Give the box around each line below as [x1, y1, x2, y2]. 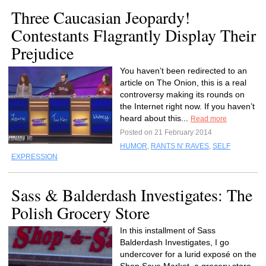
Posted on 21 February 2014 [120, 128, 212, 137]
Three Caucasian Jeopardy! [11, 6, 190, 28]
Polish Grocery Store [11, 201, 150, 224]
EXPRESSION [11, 153, 58, 161]
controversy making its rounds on [120, 90, 245, 99]
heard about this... [120, 113, 191, 123]
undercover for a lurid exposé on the [120, 249, 256, 259]
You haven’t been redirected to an [120, 66, 247, 75]
